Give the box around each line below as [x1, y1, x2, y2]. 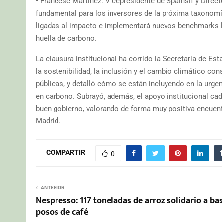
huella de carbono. [36, 33, 97, 43]
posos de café [36, 204, 88, 220]
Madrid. [36, 116, 60, 125]
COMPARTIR [46, 148, 85, 157]
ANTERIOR [41, 184, 64, 190]
